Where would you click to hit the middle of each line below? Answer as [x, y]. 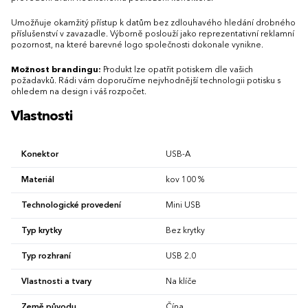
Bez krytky [185, 231]
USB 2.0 [181, 257]
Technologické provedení [71, 206]
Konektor [40, 155]
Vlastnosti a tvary [56, 282]
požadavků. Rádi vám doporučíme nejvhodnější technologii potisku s [146, 81]
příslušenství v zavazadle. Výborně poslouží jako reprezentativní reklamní [153, 35]
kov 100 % [185, 180]
